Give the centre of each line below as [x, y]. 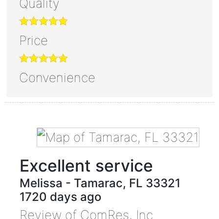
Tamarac [98, 183]
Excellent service [86, 165]
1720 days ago [60, 197]
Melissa [41, 183]
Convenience [57, 77]
